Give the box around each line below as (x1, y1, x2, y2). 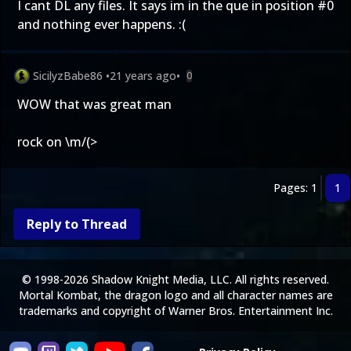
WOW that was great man (17, 96, 172, 113)
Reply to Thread (27, 215, 127, 233)
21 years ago (110, 68, 176, 83)
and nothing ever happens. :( (17, 16, 186, 33)
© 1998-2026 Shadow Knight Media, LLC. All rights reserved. (22, 272, 329, 287)
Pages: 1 (273, 180, 317, 195)
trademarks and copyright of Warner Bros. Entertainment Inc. (18, 303, 333, 318)
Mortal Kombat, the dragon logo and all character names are (18, 288, 333, 302)
